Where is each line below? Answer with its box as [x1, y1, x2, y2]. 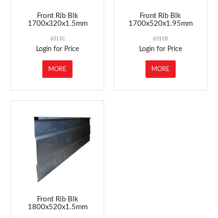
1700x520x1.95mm [128, 20, 193, 28]
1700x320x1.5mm [27, 20, 88, 28]
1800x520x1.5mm [27, 203, 88, 211]
